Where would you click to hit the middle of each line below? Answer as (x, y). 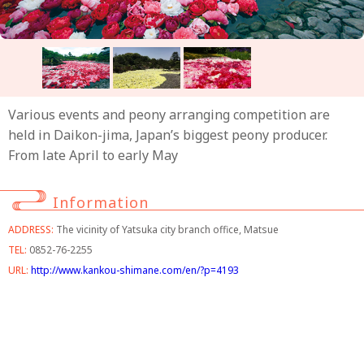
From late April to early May (93, 156)
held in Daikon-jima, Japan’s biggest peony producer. (168, 135)
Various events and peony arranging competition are (169, 115)
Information (101, 203)
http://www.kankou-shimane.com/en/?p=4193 (135, 271)
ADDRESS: (31, 230)
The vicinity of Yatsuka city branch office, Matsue (167, 230)
